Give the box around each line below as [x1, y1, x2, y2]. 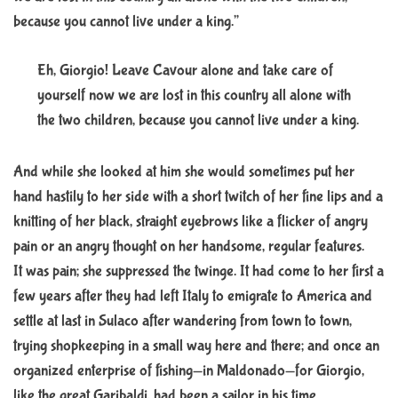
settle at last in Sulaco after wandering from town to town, [13, 311, 352, 330]
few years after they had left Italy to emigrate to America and [13, 286, 372, 306]
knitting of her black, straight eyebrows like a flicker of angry [13, 211, 368, 231]
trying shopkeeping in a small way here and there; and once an [13, 336, 379, 355]
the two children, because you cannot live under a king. [37, 110, 359, 130]
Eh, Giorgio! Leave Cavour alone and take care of [37, 60, 333, 80]
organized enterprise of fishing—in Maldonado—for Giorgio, [13, 361, 364, 380]
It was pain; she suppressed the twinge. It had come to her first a [13, 261, 384, 281]
